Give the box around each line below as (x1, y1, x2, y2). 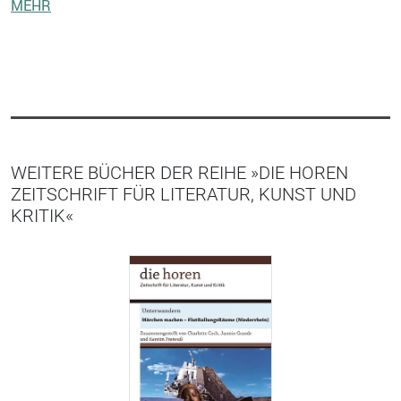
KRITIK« (11, 204, 73, 226)
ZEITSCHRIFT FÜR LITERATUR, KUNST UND (11, 183, 356, 205)
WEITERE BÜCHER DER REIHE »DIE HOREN (11, 161, 348, 183)
